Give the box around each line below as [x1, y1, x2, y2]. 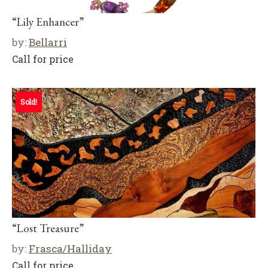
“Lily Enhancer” [12, 14, 84, 29]
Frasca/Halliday [29, 242, 112, 255]
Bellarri [29, 35, 67, 49]
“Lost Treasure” [12, 221, 84, 236]
